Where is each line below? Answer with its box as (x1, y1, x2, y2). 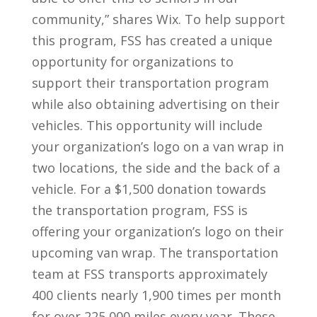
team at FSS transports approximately (31, 265, 267, 282)
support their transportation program (31, 74, 269, 91)
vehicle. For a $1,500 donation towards (31, 180, 266, 197)
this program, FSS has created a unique (31, 31, 272, 49)
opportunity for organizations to (31, 52, 234, 70)
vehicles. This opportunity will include (31, 116, 263, 134)
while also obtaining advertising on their (31, 95, 279, 113)
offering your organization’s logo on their (31, 222, 284, 240)
